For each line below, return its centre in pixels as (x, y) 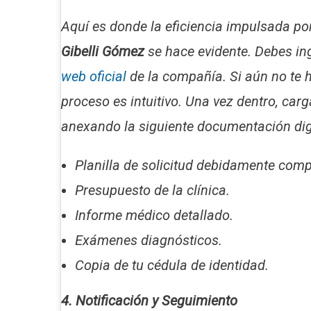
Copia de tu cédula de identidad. (172, 266)
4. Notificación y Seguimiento (149, 301)
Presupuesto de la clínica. (152, 191)
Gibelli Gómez (103, 52)
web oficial (94, 77)
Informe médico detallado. (154, 216)
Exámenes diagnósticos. (149, 241)
